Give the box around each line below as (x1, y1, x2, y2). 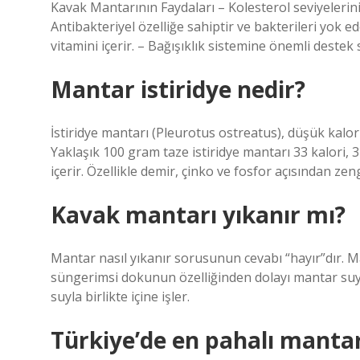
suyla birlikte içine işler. (51, 288, 190, 305)
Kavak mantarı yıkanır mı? (51, 199, 346, 230)
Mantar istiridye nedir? (51, 74, 305, 104)
